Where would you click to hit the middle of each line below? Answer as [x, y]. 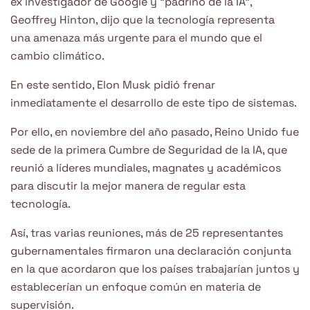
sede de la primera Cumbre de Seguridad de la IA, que [149, 149]
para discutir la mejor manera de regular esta [128, 185]
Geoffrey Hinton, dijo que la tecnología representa [143, 19]
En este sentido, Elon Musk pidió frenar [113, 84]
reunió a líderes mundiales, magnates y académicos [146, 167]
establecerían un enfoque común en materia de [136, 286]
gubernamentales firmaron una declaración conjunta [151, 250]
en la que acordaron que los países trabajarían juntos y [155, 268]
